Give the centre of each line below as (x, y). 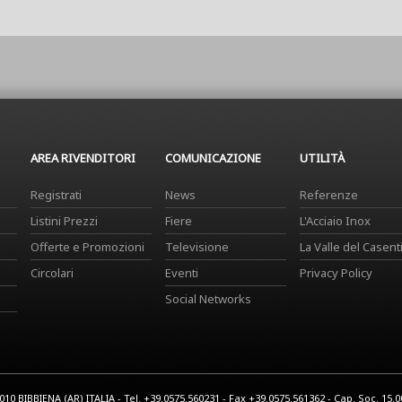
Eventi (182, 273)
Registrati (56, 195)
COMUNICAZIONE (213, 158)
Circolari (52, 273)
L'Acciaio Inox (335, 221)
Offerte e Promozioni (87, 247)
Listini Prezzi (64, 221)
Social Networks (208, 299)
